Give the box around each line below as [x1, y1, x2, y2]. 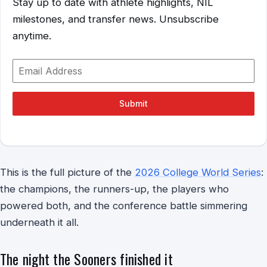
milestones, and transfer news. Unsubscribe [13, 13, 219, 25]
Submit [119, 98, 148, 108]
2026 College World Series [135, 166, 261, 178]
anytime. [13, 30, 51, 42]
